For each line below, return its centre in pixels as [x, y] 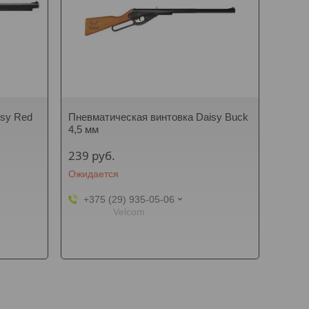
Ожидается [94, 174]
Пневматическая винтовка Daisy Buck [159, 117]
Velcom [129, 212]
